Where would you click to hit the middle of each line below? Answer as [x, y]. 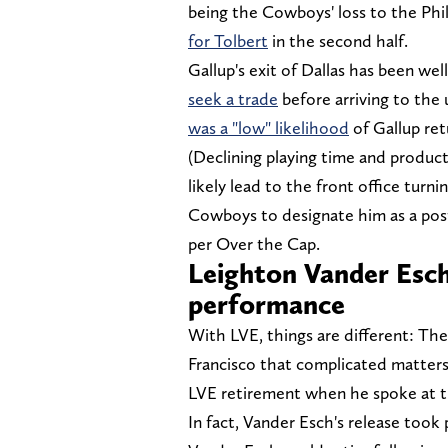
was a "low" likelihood [268, 127]
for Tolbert [228, 40]
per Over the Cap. [256, 243]
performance [266, 303]
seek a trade [233, 98]
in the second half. [338, 40]
